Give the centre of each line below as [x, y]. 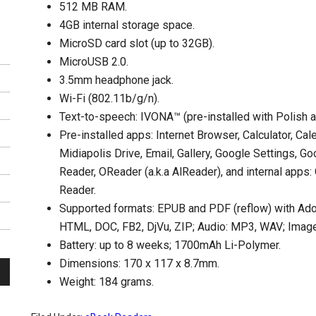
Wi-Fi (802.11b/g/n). [109, 98]
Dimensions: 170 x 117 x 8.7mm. [139, 263]
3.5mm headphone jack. [116, 80]
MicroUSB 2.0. [94, 62]
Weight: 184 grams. [107, 282]
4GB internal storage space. [127, 25]
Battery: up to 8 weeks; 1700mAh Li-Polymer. [170, 245]
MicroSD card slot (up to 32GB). [137, 43]
